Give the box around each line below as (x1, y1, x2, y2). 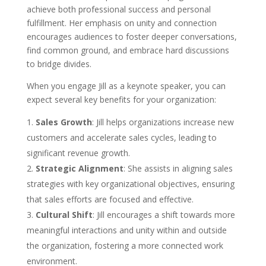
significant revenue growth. (26, 147, 130, 159)
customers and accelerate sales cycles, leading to (26, 132, 217, 144)
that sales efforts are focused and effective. (26, 194, 194, 205)
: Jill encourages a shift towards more (92, 209, 235, 221)
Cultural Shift (35, 209, 93, 221)
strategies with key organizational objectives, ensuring (26, 178, 235, 190)
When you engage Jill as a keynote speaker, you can (26, 80, 226, 92)
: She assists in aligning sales (123, 163, 233, 175)
